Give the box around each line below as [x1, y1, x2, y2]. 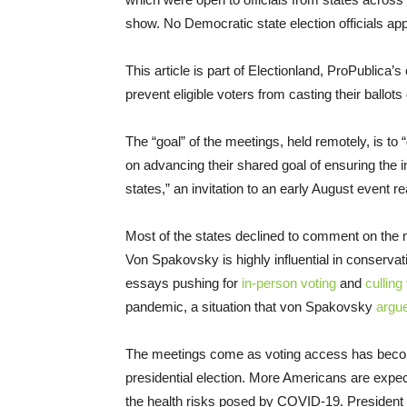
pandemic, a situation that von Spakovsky [125, 299, 376, 315]
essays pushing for [125, 275, 242, 292]
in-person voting [242, 275, 336, 292]
